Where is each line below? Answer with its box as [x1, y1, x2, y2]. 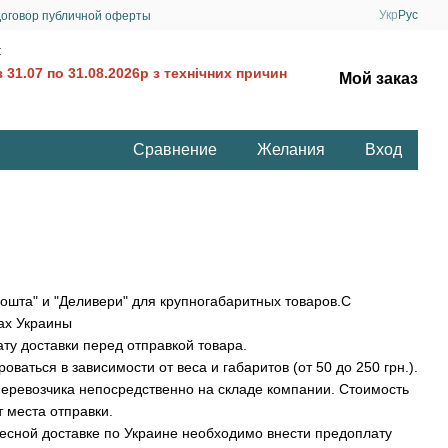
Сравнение [133, 141, 217, 158]
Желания [257, 141, 325, 158]
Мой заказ [339, 70, 418, 87]
